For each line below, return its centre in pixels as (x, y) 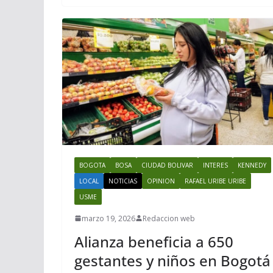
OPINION (161, 181)
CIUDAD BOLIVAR (167, 165)
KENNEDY (252, 165)
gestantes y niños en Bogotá (172, 260)
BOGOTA (92, 165)
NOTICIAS (123, 181)
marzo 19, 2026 (108, 218)
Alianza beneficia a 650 (154, 241)
